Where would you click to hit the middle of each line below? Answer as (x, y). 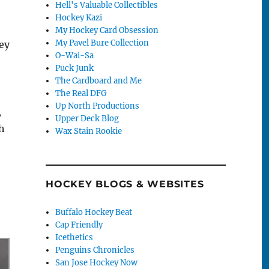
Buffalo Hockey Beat (94, 212)
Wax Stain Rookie (89, 131)
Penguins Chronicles (95, 250)
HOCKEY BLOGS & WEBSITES (125, 184)
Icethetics (74, 237)
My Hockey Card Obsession (107, 30)
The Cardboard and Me (99, 80)
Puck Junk (75, 68)
